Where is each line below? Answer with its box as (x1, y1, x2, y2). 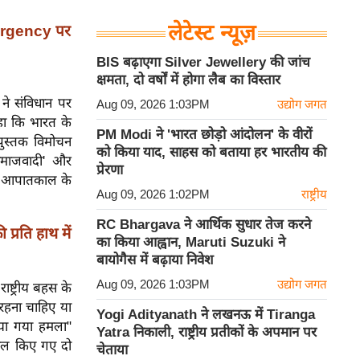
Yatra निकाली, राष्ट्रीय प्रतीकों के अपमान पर (96, 325, 317, 340)
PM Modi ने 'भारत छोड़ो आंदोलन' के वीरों (96, 127, 312, 142)
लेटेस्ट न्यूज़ (168, 21, 256, 45)
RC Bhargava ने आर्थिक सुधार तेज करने (96, 217, 311, 232)
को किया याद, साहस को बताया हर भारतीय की (96, 145, 326, 160)
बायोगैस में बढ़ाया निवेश (96, 252, 214, 268)
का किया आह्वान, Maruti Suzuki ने (96, 235, 285, 250)
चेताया (96, 342, 128, 358)
